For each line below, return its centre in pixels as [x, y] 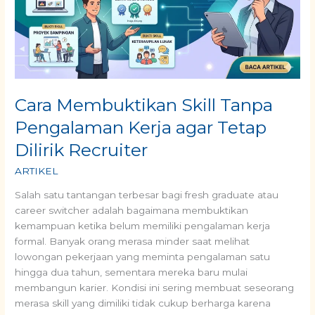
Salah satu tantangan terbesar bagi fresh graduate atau [147, 195]
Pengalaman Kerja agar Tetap [141, 127]
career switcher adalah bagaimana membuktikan [132, 211]
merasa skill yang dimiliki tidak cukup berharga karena [143, 303]
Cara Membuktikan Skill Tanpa [144, 104]
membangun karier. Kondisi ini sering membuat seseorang [155, 288]
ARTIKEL [37, 171]
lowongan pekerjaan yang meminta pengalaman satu [143, 257]
